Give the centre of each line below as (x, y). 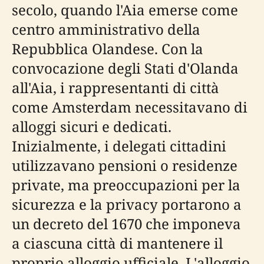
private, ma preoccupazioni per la (126, 185)
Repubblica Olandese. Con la (108, 49)
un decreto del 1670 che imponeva (126, 224)
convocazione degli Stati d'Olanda (125, 68)
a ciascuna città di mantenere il (117, 243)
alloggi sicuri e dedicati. (92, 127)
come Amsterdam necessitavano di (130, 107)
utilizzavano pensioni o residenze (125, 166)
